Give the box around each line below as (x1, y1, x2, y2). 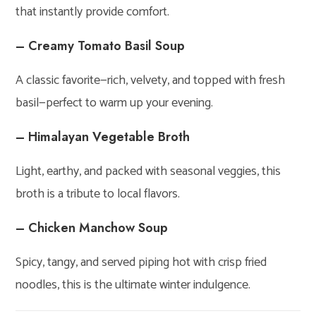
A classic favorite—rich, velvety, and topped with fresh (16, 69, 286, 91)
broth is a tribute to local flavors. (16, 183, 181, 205)
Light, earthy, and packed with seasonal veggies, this (16, 160, 281, 182)
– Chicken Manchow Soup (16, 218, 169, 237)
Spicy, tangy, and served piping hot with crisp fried (16, 251, 267, 273)
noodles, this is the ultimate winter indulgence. (16, 274, 251, 296)
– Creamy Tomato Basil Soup (16, 36, 186, 55)
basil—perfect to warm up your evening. (16, 92, 214, 114)
